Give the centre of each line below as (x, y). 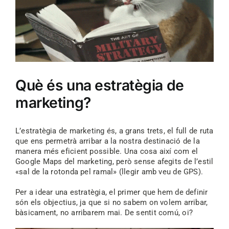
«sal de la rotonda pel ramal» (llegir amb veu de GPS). (109, 171)
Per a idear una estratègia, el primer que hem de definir (111, 192)
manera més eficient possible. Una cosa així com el (107, 151)
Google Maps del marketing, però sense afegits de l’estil (114, 161)
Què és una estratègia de (99, 85)
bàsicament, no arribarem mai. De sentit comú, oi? (104, 212)
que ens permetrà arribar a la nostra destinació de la (107, 141)
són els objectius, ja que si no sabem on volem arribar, (111, 202)
